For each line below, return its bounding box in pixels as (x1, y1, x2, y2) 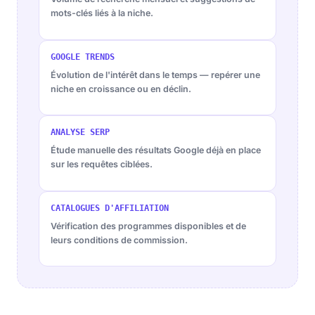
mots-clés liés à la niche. (51, 8, 153, 18)
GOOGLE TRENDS (51, 51, 115, 62)
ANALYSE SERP (51, 127, 110, 137)
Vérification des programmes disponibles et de (51, 220, 246, 231)
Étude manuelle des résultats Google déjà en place (51, 145, 261, 155)
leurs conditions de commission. (51, 234, 188, 245)
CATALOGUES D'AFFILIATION (51, 202, 169, 213)
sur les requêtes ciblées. (51, 159, 153, 169)
